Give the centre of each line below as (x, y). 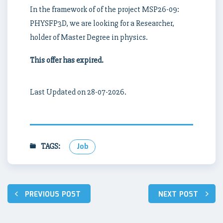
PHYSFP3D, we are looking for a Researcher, (102, 23)
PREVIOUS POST (53, 195)
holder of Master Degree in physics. (89, 37)
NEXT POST (178, 195)
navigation (40, 211)
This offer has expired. (67, 60)
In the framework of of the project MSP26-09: (105, 9)
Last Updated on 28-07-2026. (78, 92)
